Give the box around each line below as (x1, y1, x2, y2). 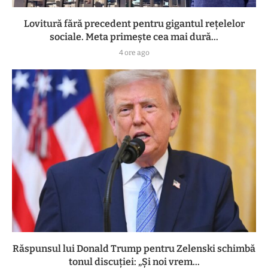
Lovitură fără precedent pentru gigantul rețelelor (23, 17, 245, 29)
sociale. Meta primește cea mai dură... (50, 31, 218, 42)
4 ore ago (118, 48, 150, 57)
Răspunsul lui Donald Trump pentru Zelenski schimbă (13, 242, 255, 254)
